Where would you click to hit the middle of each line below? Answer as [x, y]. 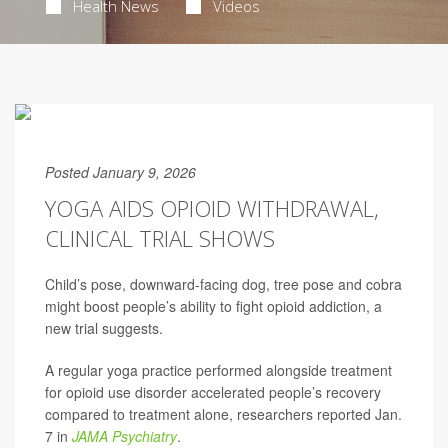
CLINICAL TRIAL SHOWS [160, 238]
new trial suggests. [104, 328]
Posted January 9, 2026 [120, 172]
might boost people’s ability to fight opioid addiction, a [213, 306]
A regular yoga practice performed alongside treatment [218, 370]
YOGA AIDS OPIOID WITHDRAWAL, [212, 208]
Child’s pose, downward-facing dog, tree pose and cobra [223, 284]
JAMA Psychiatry [124, 436]
